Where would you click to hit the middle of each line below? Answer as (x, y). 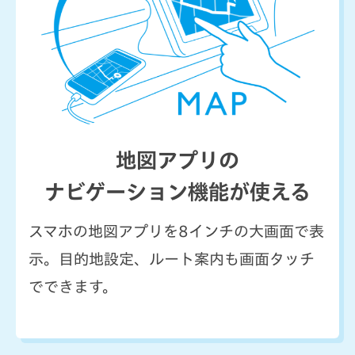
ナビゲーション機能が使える (177, 192)
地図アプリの (177, 160)
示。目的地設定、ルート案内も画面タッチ (171, 259)
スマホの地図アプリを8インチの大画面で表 (176, 231)
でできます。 (73, 287)
